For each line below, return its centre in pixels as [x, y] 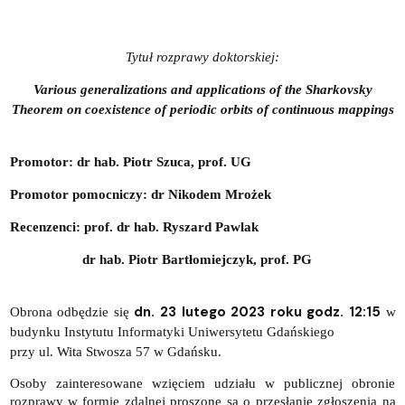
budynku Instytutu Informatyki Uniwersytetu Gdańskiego [174, 331]
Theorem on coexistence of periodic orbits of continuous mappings [202, 109]
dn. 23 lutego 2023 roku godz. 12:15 [257, 311]
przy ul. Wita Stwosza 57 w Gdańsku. [115, 351]
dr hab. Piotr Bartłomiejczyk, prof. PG [160, 259]
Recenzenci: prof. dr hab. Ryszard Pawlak [134, 226]
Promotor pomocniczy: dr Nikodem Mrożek [144, 194]
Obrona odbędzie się [72, 311]
